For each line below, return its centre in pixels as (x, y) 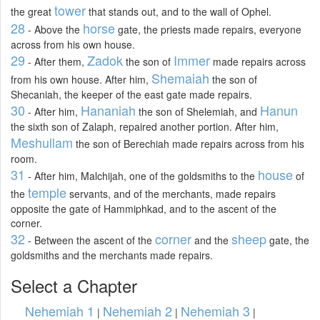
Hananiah (108, 110)
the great (32, 12)
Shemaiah (180, 78)
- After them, (56, 62)
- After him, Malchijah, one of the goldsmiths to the (141, 176)
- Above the (54, 30)
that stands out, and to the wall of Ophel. (179, 12)
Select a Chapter (74, 286)
